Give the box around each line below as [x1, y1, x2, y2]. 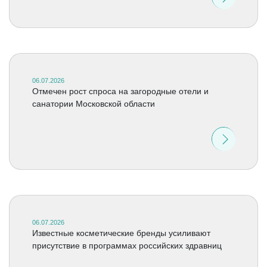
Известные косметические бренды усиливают [32, 228, 210, 238]
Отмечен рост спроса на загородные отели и [32, 86, 209, 96]
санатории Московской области [32, 99, 155, 108]
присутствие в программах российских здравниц [32, 241, 222, 250]
